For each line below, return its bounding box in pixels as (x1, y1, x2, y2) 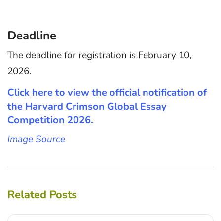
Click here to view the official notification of (7, 86, 207, 100)
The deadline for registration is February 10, (7, 48, 191, 62)
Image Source (7, 133, 65, 146)
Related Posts (7, 187, 77, 202)
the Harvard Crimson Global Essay (7, 100, 167, 113)
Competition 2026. (7, 113, 93, 127)
